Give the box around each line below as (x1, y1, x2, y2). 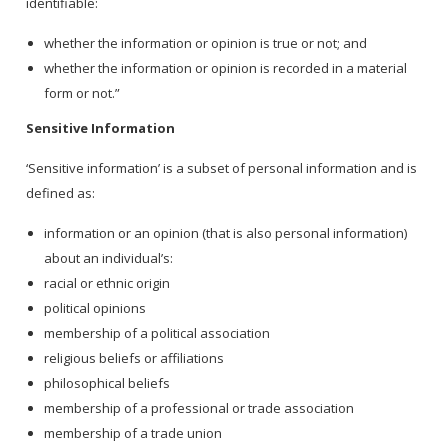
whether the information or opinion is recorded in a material (44, 59, 408, 78)
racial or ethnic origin (44, 274, 174, 293)
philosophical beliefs (44, 374, 174, 393)
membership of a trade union (44, 424, 226, 443)
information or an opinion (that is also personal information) (44, 224, 408, 243)
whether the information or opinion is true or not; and (44, 34, 371, 53)
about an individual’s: (44, 249, 177, 268)
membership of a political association (44, 324, 274, 343)
